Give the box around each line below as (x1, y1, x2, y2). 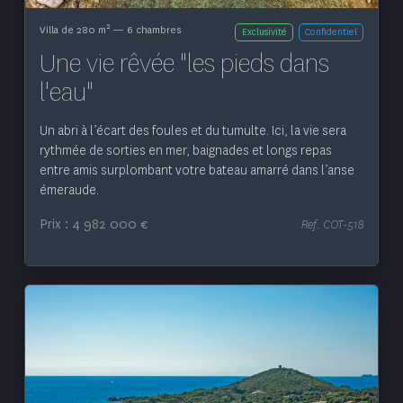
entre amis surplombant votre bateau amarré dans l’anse (39, 161, 354, 179)
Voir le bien (169, 375, 234, 392)
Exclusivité (241, 24, 287, 39)
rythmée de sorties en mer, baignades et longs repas (39, 141, 332, 159)
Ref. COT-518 (301, 216, 364, 232)
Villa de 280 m (39, 22, 106, 37)
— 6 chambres (109, 22, 181, 37)
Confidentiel (304, 24, 357, 39)
